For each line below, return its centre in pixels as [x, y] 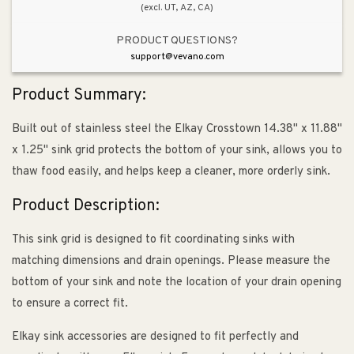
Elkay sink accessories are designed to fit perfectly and [155, 337]
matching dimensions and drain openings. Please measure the [171, 262]
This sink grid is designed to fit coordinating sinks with [153, 240]
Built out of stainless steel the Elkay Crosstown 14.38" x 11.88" [177, 130]
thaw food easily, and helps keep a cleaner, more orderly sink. [171, 172]
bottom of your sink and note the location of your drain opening [177, 283]
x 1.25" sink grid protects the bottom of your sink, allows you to [177, 151]
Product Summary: [79, 95]
